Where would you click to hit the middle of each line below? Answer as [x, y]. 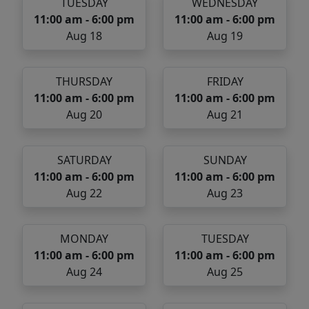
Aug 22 [84, 193]
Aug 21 [225, 115]
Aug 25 [225, 272]
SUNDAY [225, 160]
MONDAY [84, 239]
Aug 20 [84, 115]
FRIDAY [225, 82]
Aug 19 [225, 36]
